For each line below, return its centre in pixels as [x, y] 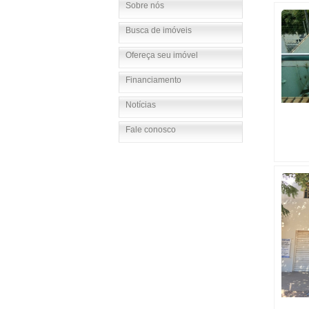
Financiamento [153, 80]
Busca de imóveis [159, 30]
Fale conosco [151, 130]
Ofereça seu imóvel [162, 55]
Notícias [141, 105]
